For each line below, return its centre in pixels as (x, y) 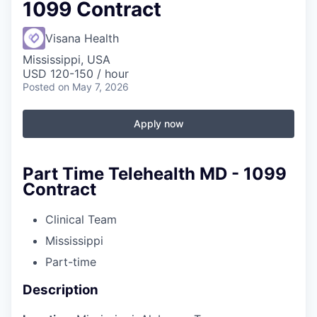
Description (60, 290)
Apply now (158, 123)
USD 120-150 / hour (76, 73)
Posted (39, 86)
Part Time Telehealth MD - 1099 (155, 173)
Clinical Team (81, 219)
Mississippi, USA (67, 59)
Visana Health (82, 38)
